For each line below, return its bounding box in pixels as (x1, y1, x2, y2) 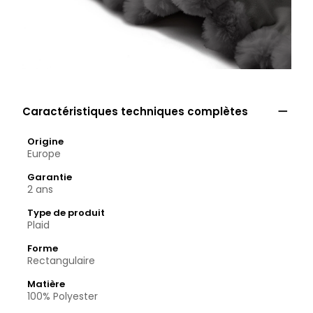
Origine (27, 135, 64, 148)
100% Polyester (27, 289, 98, 303)
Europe (27, 147, 61, 161)
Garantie (27, 170, 72, 184)
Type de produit (27, 206, 105, 219)
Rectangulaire (27, 254, 95, 268)
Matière (27, 277, 65, 291)
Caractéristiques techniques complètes (22, 104, 248, 119)
